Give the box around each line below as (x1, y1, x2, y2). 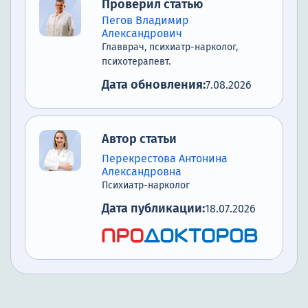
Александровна (102, 165, 181, 179)
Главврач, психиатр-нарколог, (102, 41, 238, 54)
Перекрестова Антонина (102, 152, 228, 166)
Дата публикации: (102, 201, 205, 217)
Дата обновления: (102, 77, 206, 93)
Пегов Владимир (102, 14, 189, 27)
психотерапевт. (102, 56, 170, 68)
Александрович (102, 27, 182, 41)
